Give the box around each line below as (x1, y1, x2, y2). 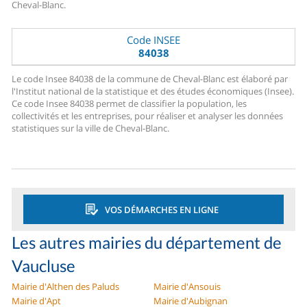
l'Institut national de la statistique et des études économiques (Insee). (12, 85, 295, 98)
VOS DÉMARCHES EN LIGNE (104, 203, 219, 216)
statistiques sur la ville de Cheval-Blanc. (12, 122, 170, 135)
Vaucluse (12, 256, 76, 276)
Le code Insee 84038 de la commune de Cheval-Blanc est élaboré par (12, 73, 288, 86)
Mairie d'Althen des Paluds (12, 280, 120, 293)
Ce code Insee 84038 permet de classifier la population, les (12, 97, 247, 110)
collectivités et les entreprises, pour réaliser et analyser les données (12, 110, 284, 123)
